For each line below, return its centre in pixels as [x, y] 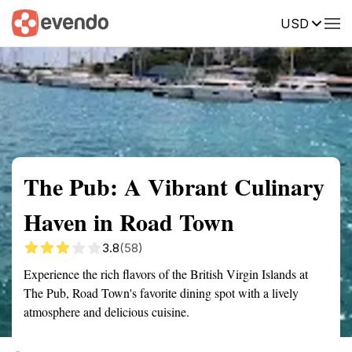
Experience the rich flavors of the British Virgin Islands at [166, 274]
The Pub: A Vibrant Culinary [174, 186]
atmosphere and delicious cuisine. [106, 312]
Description [249, 22]
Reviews [324, 22]
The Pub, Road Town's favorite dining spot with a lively [161, 293]
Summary [35, 22]
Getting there [163, 22]
